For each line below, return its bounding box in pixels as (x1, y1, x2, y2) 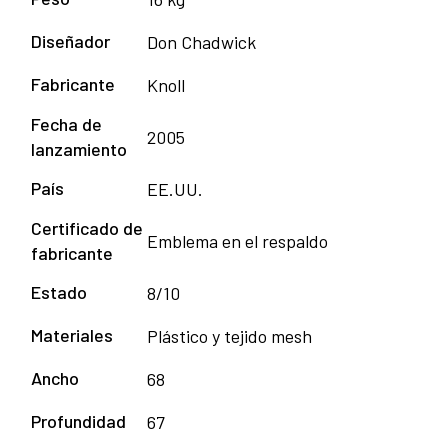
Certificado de (31, 217, 143, 240)
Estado (31, 281, 87, 304)
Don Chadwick (147, 31, 256, 54)
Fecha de (31, 113, 102, 136)
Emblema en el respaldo (147, 230, 328, 253)
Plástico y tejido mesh (147, 325, 312, 348)
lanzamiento (31, 138, 127, 161)
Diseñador (31, 30, 110, 53)
